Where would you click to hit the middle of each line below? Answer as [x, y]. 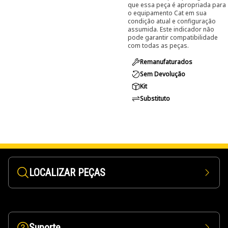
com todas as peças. [158, 46]
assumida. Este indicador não [171, 29]
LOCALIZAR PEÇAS [67, 173]
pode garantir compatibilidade [173, 37]
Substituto [155, 98]
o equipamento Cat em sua [167, 13]
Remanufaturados [166, 62]
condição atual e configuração [172, 21]
